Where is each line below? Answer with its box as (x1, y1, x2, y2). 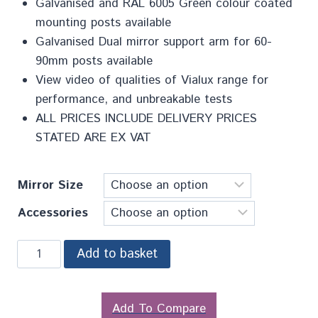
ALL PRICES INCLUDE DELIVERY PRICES (35, 109, 257, 127)
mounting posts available (35, 13, 171, 31)
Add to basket (76, 244, 158, 263)
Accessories (18, 204, 88, 221)
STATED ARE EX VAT (35, 128, 151, 146)
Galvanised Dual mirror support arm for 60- (35, 33, 272, 50)
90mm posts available (35, 52, 153, 70)
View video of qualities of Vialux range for (35, 71, 268, 89)
